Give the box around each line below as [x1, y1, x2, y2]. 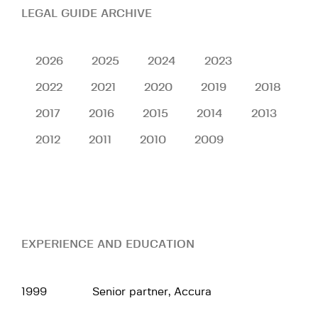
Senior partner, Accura [92, 285, 212, 297]
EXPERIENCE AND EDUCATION [21, 238, 194, 250]
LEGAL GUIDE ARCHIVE [21, 7, 152, 19]
